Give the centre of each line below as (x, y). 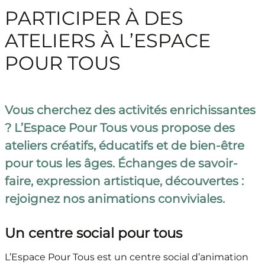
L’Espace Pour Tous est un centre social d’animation (126, 257)
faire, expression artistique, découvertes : (124, 181)
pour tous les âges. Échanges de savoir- (121, 164)
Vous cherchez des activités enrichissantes (130, 110)
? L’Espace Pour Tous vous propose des (119, 128)
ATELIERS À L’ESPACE (107, 41)
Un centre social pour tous (93, 233)
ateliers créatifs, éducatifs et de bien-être (124, 146)
